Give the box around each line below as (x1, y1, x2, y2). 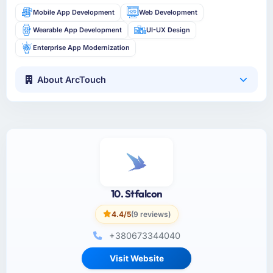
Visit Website (109, 253, 164, 263)
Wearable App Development (33, 25, 122, 34)
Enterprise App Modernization (33, 43, 130, 52)
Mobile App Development (33, 7, 115, 16)
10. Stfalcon (110, 186, 163, 200)
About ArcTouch (37, 74, 107, 85)
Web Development (138, 7, 197, 16)
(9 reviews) (130, 209, 171, 219)
